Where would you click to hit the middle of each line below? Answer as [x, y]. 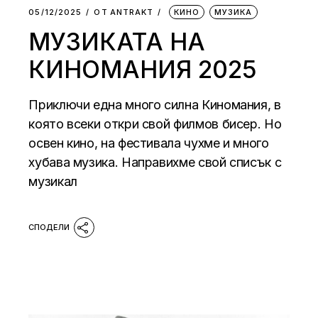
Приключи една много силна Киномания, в [155, 105]
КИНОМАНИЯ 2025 [143, 70]
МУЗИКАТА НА [117, 42]
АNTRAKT [132, 12]
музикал [53, 182]
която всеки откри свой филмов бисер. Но [155, 124]
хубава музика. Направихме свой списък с [155, 163]
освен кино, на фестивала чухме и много [149, 143]
